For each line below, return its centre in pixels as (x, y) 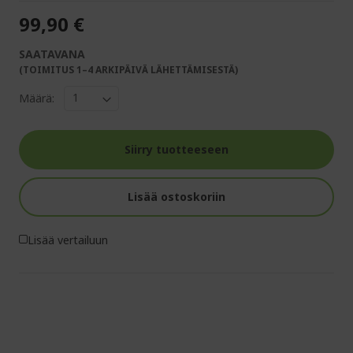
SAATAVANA (52, 54)
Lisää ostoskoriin (176, 196)
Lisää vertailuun (68, 240)
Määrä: (37, 98)
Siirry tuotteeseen (176, 149)
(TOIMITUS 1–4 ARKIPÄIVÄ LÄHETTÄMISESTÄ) (128, 69)
